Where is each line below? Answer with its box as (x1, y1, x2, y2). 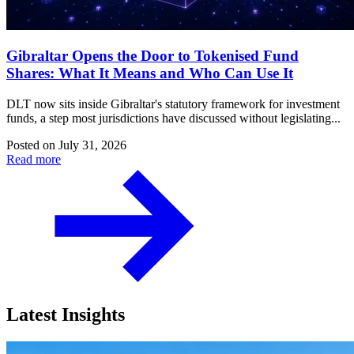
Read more (6, 152, 61, 166)
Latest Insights (6, 303, 125, 325)
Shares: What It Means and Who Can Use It (6, 65, 293, 82)
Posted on (6, 137, 58, 152)
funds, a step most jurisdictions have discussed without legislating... (6, 111, 341, 125)
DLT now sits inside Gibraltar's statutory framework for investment (6, 96, 340, 111)
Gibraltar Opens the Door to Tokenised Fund (6, 47, 299, 65)
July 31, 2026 (58, 137, 126, 152)
